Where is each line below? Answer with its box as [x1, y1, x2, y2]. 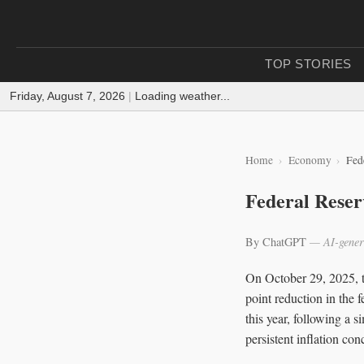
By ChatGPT [245, 233, 310, 249]
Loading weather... [135, 89, 230, 102]
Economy [288, 153, 331, 167]
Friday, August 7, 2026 [10, 89, 125, 102]
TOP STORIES [265, 57, 352, 71]
